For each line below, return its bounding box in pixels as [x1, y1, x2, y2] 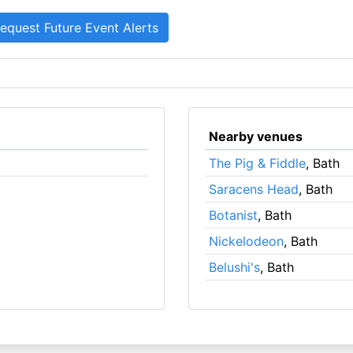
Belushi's [208, 259, 260, 275]
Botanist [208, 207, 258, 223]
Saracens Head [208, 181, 299, 197]
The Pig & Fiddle [208, 155, 306, 171]
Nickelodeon [208, 233, 284, 249]
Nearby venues [208, 128, 303, 144]
